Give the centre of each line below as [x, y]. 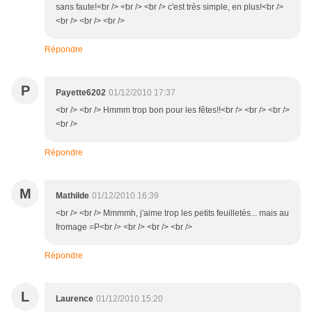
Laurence [75, 299]
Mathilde [72, 196]
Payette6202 [81, 93]
